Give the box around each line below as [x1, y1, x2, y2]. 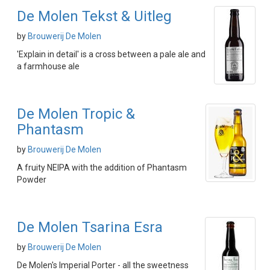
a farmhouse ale [17, 61, 80, 71]
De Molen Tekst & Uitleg [17, 8, 172, 25]
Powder [17, 175, 46, 184]
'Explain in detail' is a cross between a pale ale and [17, 49, 206, 59]
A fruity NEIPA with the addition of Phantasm [17, 163, 187, 172]
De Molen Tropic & [17, 105, 135, 122]
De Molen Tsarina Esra [17, 219, 163, 236]
